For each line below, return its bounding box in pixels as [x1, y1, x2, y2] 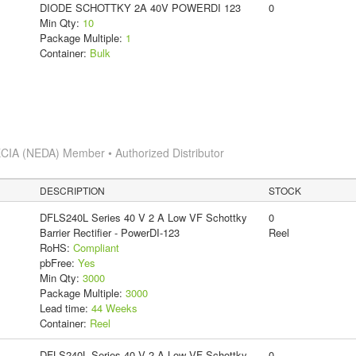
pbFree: [39, 255, 78, 271]
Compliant [72, 240, 119, 256]
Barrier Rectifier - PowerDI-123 [39, 225, 180, 241]
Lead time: [39, 300, 91, 316]
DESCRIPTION [40, 184, 106, 198]
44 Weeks [91, 300, 137, 316]
